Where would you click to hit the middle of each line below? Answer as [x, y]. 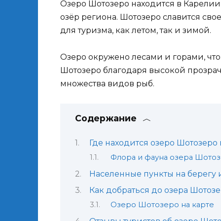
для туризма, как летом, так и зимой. [136, 30]
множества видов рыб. [107, 84]
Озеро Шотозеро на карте [162, 205]
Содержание [106, 118]
